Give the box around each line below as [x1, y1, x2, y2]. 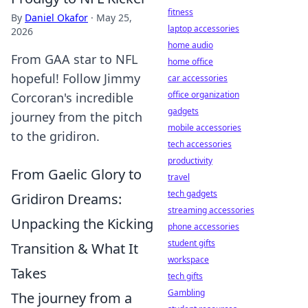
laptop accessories [168, 23, 239, 34]
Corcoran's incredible [11, 89, 133, 106]
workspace [168, 254, 209, 265]
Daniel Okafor [25, 11, 88, 24]
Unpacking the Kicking [11, 214, 153, 233]
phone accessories [168, 221, 239, 232]
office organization [168, 89, 239, 100]
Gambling [168, 287, 205, 298]
